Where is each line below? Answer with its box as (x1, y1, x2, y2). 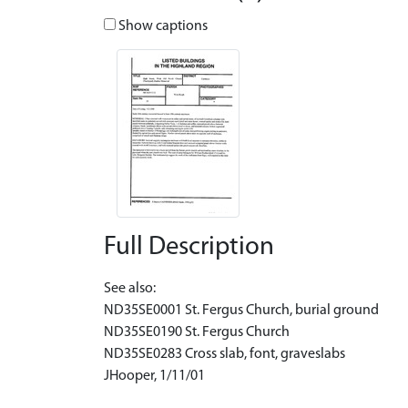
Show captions (116, 18, 208, 34)
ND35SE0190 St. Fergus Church (104, 324, 290, 340)
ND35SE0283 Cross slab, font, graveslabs (104, 346, 345, 362)
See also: (104, 280, 156, 296)
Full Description (104, 233, 274, 260)
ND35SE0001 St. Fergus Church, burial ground (104, 302, 379, 318)
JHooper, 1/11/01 (104, 368, 205, 383)
